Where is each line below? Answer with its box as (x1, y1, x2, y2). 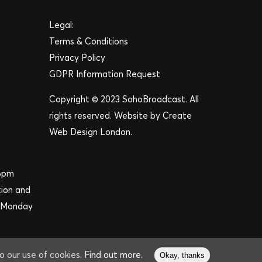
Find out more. (84, 249, 143, 260)
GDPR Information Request (49, 68, 161, 80)
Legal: (49, 19, 74, 30)
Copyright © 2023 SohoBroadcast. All (49, 94, 199, 105)
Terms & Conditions (49, 36, 129, 47)
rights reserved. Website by (49, 110, 163, 121)
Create (163, 110, 192, 121)
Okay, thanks (160, 251, 205, 260)
